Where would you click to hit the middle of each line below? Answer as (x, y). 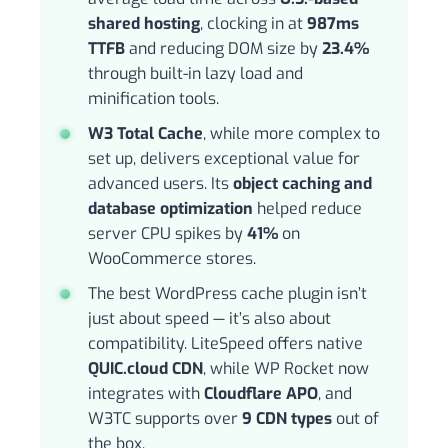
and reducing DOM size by (223, 49)
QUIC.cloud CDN (145, 369)
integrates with (146, 394)
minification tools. (153, 99)
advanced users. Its (160, 184)
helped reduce (307, 209)
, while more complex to (291, 134)
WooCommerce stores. (172, 259)
